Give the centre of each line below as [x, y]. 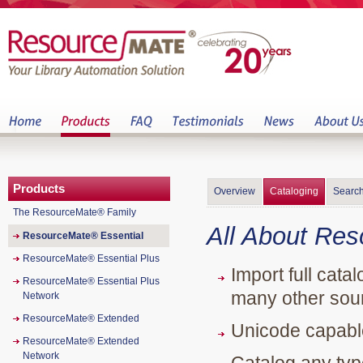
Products [39, 188]
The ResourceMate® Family [75, 212]
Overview [235, 191]
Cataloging [294, 191]
